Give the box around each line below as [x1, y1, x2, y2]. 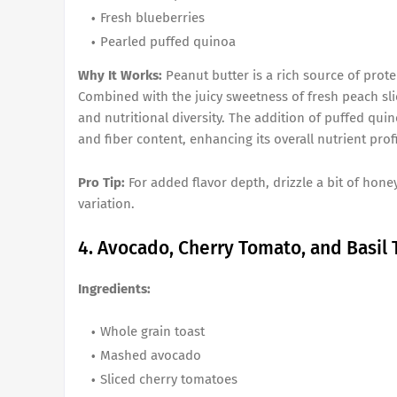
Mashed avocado [100, 347, 201, 363]
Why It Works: [78, 67, 162, 83]
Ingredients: [78, 281, 151, 297]
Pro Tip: [78, 175, 125, 191]
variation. [78, 196, 135, 212]
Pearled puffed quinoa [100, 34, 236, 50]
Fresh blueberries [100, 10, 205, 26]
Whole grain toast [100, 323, 205, 339]
